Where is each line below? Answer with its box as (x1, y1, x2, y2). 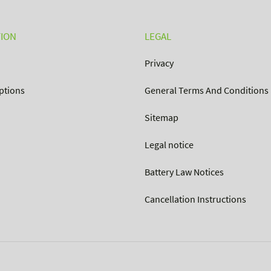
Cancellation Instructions (145, 192, 246, 205)
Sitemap (145, 111, 178, 124)
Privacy (145, 57, 174, 70)
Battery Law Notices (145, 166, 224, 178)
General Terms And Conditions (145, 84, 269, 97)
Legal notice (145, 139, 194, 151)
